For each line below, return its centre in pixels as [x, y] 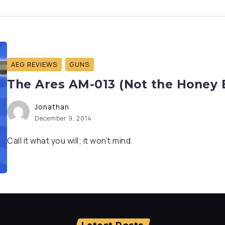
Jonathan [52, 107]
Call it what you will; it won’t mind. [70, 141]
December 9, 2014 [63, 119]
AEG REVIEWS [34, 65]
